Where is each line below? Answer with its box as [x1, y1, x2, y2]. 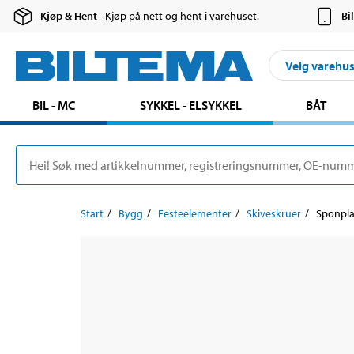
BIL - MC [32, 97, 75, 114]
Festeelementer [158, 206, 232, 221]
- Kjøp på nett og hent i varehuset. [97, 9, 260, 24]
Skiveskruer [247, 206, 301, 221]
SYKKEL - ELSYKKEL [139, 97, 242, 114]
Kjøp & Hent [40, 9, 98, 24]
